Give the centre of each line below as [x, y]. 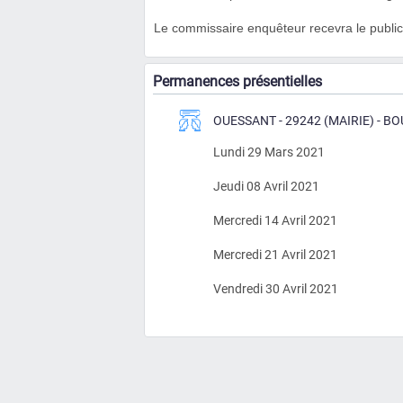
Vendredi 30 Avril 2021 [276, 289]
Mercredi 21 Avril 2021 [275, 255]
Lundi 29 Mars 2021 [269, 152]
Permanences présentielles [237, 81]
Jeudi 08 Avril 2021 [266, 186]
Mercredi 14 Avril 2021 [275, 220]
